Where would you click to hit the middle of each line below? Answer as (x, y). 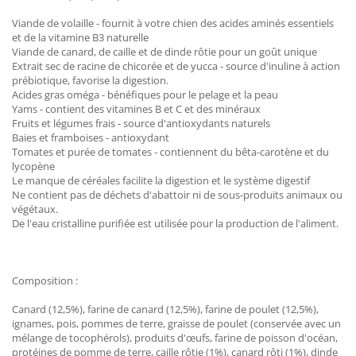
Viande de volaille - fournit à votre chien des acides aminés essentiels (173, 23)
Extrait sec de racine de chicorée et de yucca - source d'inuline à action (176, 66)
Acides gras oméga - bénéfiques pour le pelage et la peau (145, 95)
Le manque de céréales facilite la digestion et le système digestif (161, 180)
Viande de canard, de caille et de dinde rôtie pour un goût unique (164, 52)
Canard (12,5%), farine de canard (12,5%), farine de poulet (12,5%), (165, 309)
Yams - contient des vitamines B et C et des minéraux (136, 109)
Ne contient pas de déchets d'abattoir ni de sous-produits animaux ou (177, 195)
